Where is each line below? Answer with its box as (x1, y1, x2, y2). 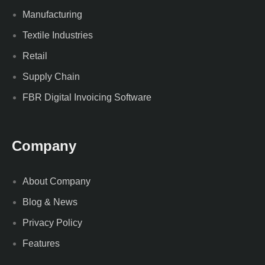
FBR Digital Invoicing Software (22, 92, 151, 102)
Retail (22, 50, 47, 61)
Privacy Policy (22, 217, 82, 228)
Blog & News (22, 196, 77, 207)
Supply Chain (22, 71, 80, 82)
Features (22, 238, 60, 248)
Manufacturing (22, 9, 82, 20)
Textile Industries (22, 30, 93, 40)
